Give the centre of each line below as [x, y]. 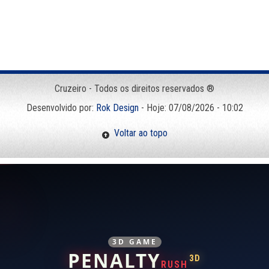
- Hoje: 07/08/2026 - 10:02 [191, 107]
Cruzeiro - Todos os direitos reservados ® [134, 88]
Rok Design [117, 107]
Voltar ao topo [139, 133]
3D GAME [134, 242]
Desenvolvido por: [61, 107]
